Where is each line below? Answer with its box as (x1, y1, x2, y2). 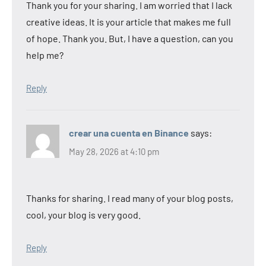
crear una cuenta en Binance (69, 126, 189, 138)
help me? (26, 49, 64, 61)
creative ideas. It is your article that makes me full (26, 15, 231, 27)
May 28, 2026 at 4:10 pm (69, 146, 159, 157)
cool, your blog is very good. (26, 209, 141, 220)
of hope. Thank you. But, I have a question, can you (26, 32, 233, 44)
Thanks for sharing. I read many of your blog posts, (26, 192, 233, 204)
